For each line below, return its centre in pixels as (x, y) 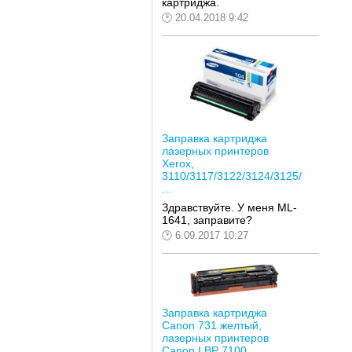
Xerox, (178, 164)
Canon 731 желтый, (211, 326)
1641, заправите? (207, 220)
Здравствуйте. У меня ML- (229, 207)
